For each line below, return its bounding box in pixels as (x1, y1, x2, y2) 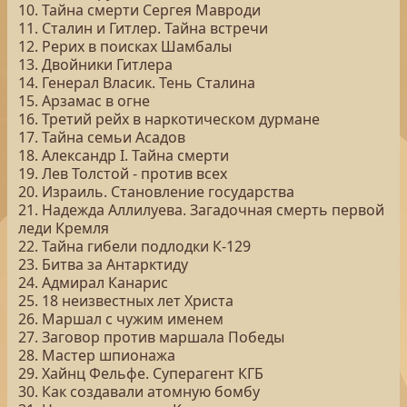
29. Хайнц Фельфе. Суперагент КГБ (18, 363, 263, 383)
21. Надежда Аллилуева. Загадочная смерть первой (18, 200, 384, 220)
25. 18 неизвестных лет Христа (18, 291, 233, 311)
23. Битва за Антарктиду (18, 254, 188, 274)
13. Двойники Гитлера (18, 55, 173, 74)
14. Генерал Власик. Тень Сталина (18, 73, 255, 93)
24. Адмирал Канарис (18, 273, 168, 293)
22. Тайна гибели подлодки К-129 (18, 236, 251, 256)
